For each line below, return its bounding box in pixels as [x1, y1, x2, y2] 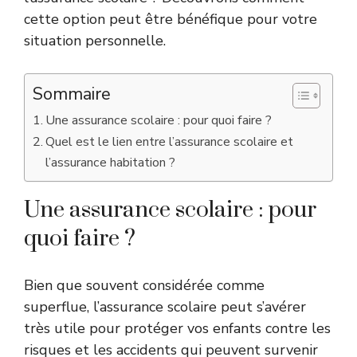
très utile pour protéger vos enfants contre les [24, 319, 331, 338]
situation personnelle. [24, 31, 166, 50]
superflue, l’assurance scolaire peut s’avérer [24, 297, 306, 316]
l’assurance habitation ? [45, 154, 176, 171]
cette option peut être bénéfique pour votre [24, 10, 317, 29]
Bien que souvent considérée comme [24, 276, 265, 295]
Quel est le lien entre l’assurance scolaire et [45, 133, 294, 151]
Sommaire [33, 82, 111, 106]
